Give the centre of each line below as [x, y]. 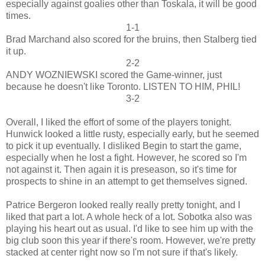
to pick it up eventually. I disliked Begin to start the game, [124, 146]
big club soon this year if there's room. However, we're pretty [131, 240]
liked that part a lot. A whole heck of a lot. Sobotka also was [129, 216]
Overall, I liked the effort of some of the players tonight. [119, 122]
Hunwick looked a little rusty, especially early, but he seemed [132, 134]
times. [18, 15]
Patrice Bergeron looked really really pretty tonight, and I [123, 205]
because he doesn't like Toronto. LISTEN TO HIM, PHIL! [123, 86]
